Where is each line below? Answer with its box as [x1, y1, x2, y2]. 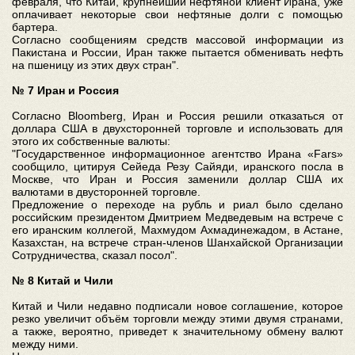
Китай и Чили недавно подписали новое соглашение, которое [12, 299, 343, 312]
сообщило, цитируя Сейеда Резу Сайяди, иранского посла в [12, 159, 343, 173]
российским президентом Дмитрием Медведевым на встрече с [12, 210, 343, 223]
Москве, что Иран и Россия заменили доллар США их [12, 172, 343, 185]
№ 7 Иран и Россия [12, 83, 119, 97]
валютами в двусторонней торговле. [12, 185, 200, 198]
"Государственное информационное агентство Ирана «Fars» [12, 147, 343, 160]
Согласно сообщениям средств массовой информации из [12, 32, 343, 46]
